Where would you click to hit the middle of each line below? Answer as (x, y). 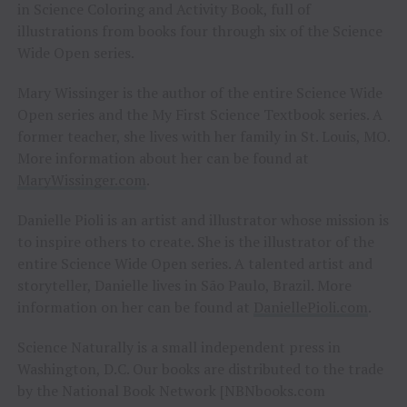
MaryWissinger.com (81, 180)
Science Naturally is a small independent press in (179, 347)
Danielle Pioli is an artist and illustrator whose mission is (203, 220)
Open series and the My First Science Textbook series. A (199, 115)
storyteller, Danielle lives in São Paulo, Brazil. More (184, 286)
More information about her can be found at (163, 159)
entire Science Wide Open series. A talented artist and (194, 264)
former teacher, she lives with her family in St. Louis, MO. (203, 137)
